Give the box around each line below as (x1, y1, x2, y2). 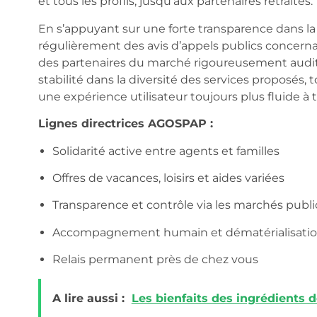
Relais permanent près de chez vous (52, 253, 258, 267)
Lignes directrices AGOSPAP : (38, 117, 213, 131)
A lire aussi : (52, 292, 125, 306)
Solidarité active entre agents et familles (52, 144, 279, 158)
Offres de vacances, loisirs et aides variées (52, 171, 284, 185)
